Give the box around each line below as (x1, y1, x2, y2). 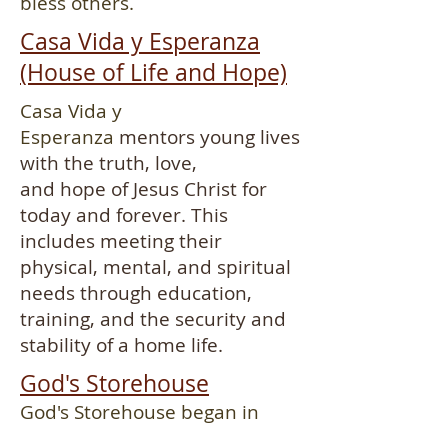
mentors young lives (119, 124, 300, 150)
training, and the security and (20, 306, 286, 332)
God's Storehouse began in (20, 399, 259, 425)
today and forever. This (20, 202, 228, 228)
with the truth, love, (20, 150, 197, 176)
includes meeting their (20, 228, 222, 254)
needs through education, (20, 280, 252, 306)
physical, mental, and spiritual (20, 254, 291, 280)
